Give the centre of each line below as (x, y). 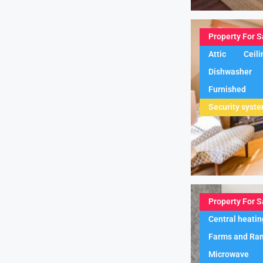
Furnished (227, 90)
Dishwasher (230, 72)
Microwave (229, 254)
